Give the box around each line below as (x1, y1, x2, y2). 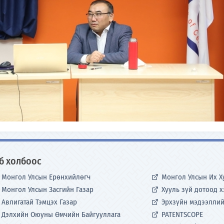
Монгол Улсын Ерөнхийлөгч (1, 172, 90, 181)
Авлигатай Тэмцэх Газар (1, 197, 77, 206)
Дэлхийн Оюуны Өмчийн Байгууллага (1, 210, 120, 219)
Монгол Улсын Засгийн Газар (1, 185, 93, 194)
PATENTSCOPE (161, 210, 203, 219)
